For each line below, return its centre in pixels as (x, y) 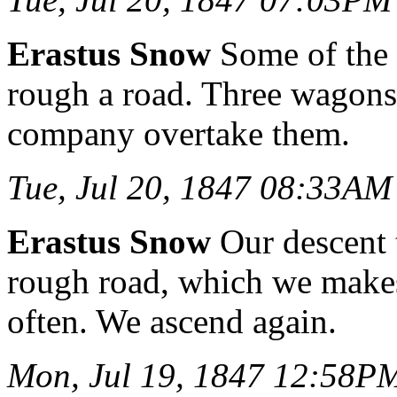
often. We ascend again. (172, 322)
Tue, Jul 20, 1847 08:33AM (199, 188)
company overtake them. (179, 134)
